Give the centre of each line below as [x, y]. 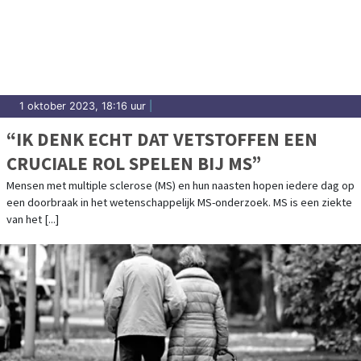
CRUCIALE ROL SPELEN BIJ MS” [134, 164]
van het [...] [33, 220]
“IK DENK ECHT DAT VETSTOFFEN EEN [162, 139]
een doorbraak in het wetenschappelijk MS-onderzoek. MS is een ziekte [179, 203]
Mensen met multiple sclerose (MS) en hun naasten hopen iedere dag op [180, 186]
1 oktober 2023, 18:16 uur [83, 106]
